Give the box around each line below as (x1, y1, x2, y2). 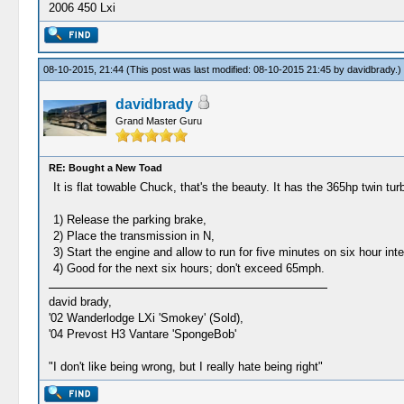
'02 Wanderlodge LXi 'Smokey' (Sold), (48, 311, 243, 325)
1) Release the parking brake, (52, 213, 207, 226)
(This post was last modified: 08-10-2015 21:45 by (125, 64, 347, 75)
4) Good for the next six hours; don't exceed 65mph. (52, 262, 325, 275)
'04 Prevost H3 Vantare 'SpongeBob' (48, 327, 236, 341)
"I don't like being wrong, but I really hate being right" (48, 360, 323, 373)
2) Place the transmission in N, (52, 229, 215, 243)
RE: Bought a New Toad (48, 162, 162, 173)
